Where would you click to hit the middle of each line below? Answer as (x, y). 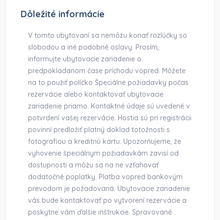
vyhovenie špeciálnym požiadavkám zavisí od (104, 153)
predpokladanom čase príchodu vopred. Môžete (107, 71)
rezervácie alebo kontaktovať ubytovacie (96, 94)
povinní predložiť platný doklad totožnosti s (99, 130)
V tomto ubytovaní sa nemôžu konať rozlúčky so (108, 35)
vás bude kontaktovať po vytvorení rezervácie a (108, 200)
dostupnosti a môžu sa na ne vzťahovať (94, 165)
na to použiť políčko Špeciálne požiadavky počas (109, 82)
